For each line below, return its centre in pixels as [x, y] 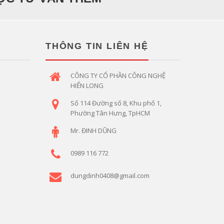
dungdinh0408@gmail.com [110, 175]
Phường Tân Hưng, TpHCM [110, 113]
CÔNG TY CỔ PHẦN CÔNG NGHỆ [118, 75]
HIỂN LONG [87, 85]
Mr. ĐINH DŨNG [93, 130]
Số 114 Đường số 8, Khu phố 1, [116, 103]
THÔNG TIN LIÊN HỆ [97, 46]
